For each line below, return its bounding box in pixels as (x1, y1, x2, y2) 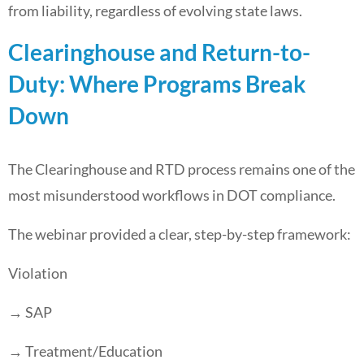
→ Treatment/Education (8, 342, 162, 360)
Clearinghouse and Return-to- (8, 38, 310, 66)
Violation (8, 264, 67, 282)
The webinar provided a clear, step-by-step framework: (8, 225, 351, 243)
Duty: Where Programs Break (8, 70, 305, 97)
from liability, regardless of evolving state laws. (8, 2, 302, 19)
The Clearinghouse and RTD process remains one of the (8, 160, 355, 178)
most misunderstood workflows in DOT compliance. (8, 186, 336, 204)
